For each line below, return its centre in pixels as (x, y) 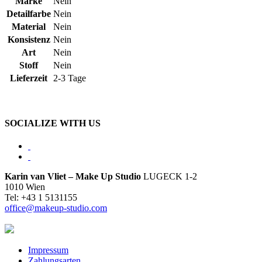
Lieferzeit (29, 78)
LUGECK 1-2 (169, 176)
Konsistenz (29, 40)
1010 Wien (25, 187)
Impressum (48, 250)
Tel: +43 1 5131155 (41, 197)
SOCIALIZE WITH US (53, 123)
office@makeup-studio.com (56, 208)
